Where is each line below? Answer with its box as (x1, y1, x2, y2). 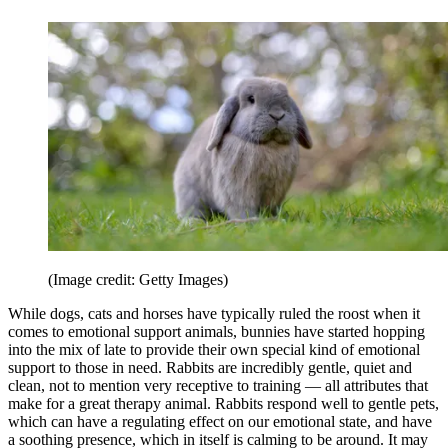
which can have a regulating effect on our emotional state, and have (8, 413, 432, 431)
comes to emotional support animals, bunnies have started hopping (8, 323, 425, 341)
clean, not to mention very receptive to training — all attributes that (8, 377, 428, 395)
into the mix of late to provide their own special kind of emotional (8, 341, 420, 359)
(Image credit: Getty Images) (48, 271, 228, 289)
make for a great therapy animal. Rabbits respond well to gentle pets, (8, 395, 439, 413)
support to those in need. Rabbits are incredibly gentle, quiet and (8, 359, 412, 377)
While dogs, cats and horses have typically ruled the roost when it (8, 305, 420, 323)
